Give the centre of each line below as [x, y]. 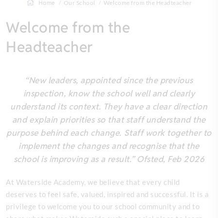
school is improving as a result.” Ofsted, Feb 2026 [109, 159]
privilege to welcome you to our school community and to [103, 206]
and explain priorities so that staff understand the [109, 120]
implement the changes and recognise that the [109, 146]
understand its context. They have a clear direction [109, 107]
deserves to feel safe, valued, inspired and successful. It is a [108, 194]
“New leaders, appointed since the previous [109, 81]
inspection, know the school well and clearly [109, 94]
